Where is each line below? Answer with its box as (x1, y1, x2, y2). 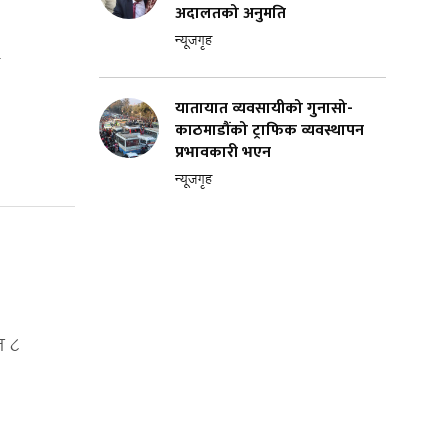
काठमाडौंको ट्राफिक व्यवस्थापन (175, 116, 364, 144)
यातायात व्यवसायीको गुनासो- (175, 94, 353, 122)
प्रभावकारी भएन (175, 138, 271, 166)
